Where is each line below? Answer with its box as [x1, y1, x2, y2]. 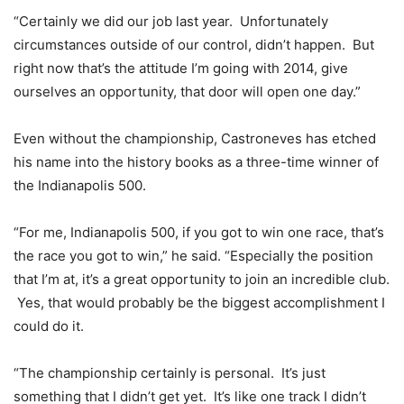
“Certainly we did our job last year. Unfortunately [14, 12, 328, 30]
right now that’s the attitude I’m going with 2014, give [14, 59, 348, 77]
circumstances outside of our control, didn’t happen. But [14, 35, 374, 53]
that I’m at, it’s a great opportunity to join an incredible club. [14, 270, 390, 288]
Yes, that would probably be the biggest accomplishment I [14, 293, 385, 311]
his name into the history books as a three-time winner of [14, 152, 379, 170]
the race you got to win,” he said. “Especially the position [14, 246, 373, 264]
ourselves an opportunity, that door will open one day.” [14, 82, 361, 100]
